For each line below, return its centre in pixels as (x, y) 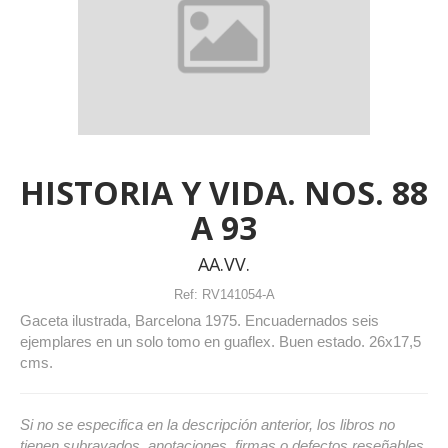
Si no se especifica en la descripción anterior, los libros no (207, 424)
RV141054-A (238, 294)
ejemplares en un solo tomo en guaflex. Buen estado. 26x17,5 (220, 341)
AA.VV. (224, 263)
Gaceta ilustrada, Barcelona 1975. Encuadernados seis (199, 320)
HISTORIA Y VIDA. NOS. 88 (224, 192)
